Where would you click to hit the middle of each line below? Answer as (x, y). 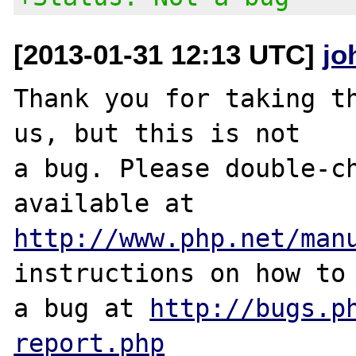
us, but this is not (157, 133)
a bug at (82, 308)
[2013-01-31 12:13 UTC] (168, 54)
